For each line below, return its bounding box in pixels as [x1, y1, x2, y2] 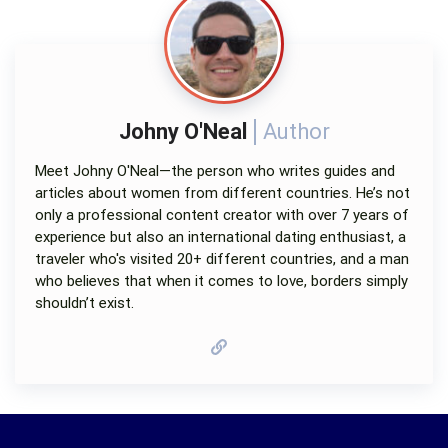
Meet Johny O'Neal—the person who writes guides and [35, 162, 395, 180]
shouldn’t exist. [35, 294, 138, 312]
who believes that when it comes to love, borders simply [35, 272, 408, 290]
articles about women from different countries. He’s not [35, 184, 410, 202]
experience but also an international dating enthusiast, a [35, 228, 406, 246]
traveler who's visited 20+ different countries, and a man [35, 250, 409, 268]
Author [262, 119, 330, 144]
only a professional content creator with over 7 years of [35, 206, 409, 224]
